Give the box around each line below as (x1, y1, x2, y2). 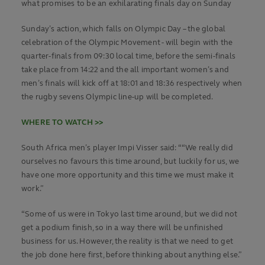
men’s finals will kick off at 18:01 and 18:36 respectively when (21, 79, 243, 89)
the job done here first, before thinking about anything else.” (21, 250, 243, 260)
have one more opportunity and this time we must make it (21, 170, 234, 180)
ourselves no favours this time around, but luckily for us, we (21, 157, 240, 167)
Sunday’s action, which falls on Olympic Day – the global (21, 24, 226, 34)
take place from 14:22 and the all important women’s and (21, 65, 230, 75)
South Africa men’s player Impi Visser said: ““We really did (21, 143, 233, 153)
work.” (21, 184, 44, 194)
